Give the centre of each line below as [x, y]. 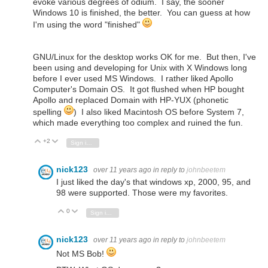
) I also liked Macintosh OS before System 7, [159, 112]
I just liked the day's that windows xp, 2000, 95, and [153, 182]
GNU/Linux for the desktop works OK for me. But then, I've [144, 57]
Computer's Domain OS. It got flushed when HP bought [138, 89]
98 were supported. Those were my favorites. [142, 193]
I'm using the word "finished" [88, 24]
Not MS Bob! [81, 253]
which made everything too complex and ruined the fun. [138, 123]
